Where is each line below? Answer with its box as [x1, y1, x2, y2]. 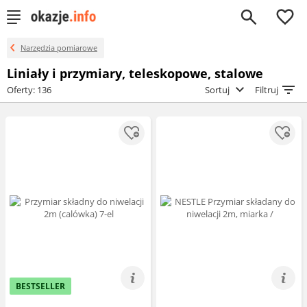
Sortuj [205, 84, 232, 96]
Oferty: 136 [7, 84, 51, 96]
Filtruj [255, 84, 280, 96]
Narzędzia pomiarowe [21, 42, 97, 53]
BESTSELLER [16, 280, 65, 292]
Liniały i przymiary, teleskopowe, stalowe [7, 65, 263, 82]
